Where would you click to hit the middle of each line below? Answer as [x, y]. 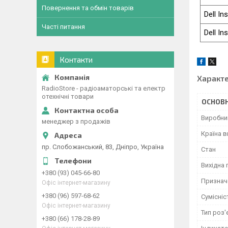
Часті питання [63, 27]
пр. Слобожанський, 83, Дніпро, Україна [103, 147]
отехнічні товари [68, 96]
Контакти [76, 60]
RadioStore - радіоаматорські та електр [104, 88]
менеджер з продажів [76, 121]
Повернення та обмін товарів [88, 8]
